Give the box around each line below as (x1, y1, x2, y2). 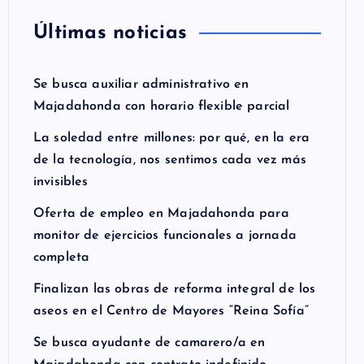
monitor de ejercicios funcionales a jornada (33, 229, 297, 242)
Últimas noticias (33, 24, 187, 43)
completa (33, 251, 90, 264)
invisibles (33, 175, 89, 188)
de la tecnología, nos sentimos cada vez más (33, 154, 306, 167)
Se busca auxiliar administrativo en (33, 78, 249, 91)
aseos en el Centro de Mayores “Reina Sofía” (33, 305, 309, 318)
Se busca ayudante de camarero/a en (33, 336, 266, 349)
